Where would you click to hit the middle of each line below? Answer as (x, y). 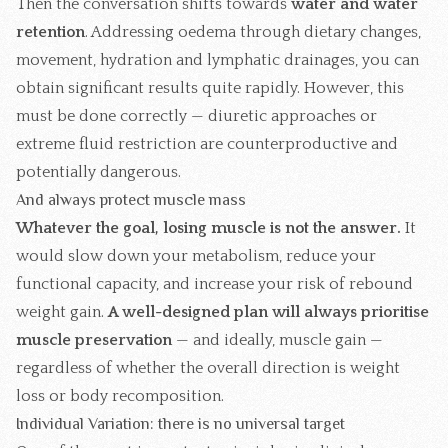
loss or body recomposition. (120, 396)
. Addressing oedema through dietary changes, (253, 32)
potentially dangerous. (98, 172)
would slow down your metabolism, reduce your (196, 256)
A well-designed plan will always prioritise (268, 312)
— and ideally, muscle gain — (277, 340)
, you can (387, 60)
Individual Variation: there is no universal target (180, 424)
